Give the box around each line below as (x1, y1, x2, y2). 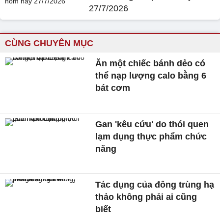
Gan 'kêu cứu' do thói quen (95, 119, 209, 129)
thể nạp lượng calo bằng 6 (95, 71, 207, 81)
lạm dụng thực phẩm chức (95, 131, 207, 141)
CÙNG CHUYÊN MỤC (5, 38, 93, 48)
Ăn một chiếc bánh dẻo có (95, 58, 206, 68)
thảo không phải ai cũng (95, 192, 197, 202)
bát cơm (95, 83, 131, 93)
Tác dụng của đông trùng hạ (95, 180, 215, 190)
